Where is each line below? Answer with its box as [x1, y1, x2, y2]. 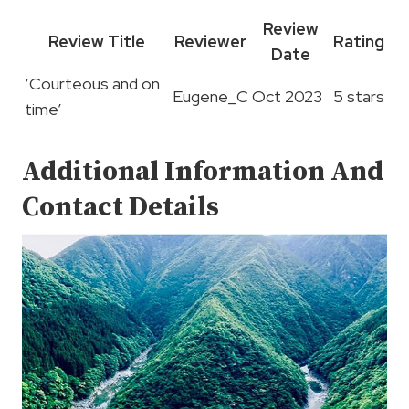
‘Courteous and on [25, 73, 160, 95]
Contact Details [22, 190, 219, 225]
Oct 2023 [252, 86, 322, 108]
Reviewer [174, 31, 246, 53]
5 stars [333, 86, 384, 108]
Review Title [48, 31, 145, 53]
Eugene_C [173, 86, 248, 108]
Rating [333, 31, 384, 53]
